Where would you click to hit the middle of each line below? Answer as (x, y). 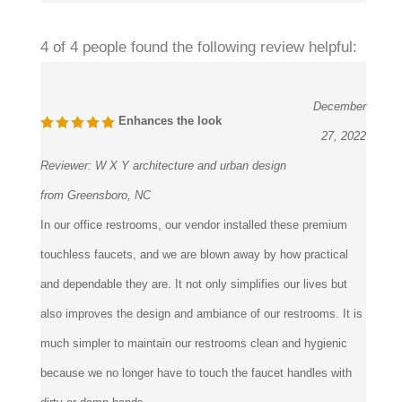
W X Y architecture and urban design (191, 146)
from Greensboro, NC (96, 176)
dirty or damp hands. (94, 383)
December (340, 87)
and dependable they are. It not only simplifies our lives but (194, 265)
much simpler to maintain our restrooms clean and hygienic (194, 324)
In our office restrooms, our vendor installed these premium (194, 205)
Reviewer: (68, 146)
